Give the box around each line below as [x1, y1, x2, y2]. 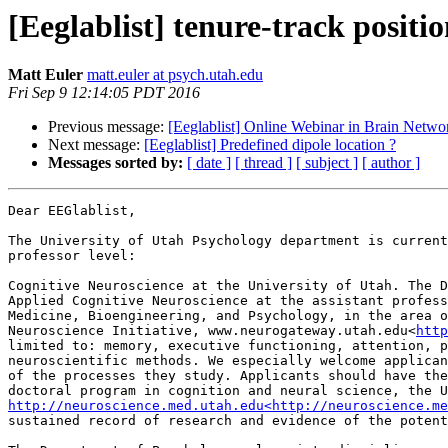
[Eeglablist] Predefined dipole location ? [144, 136, 396, 154]
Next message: [48, 136, 144, 154]
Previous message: [48, 118, 168, 136]
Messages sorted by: [48, 154, 183, 172]
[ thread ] [235, 154, 292, 172]
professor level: [8, 248, 136, 264]
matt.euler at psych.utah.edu [87, 66, 263, 84]
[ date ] [187, 154, 231, 172]
